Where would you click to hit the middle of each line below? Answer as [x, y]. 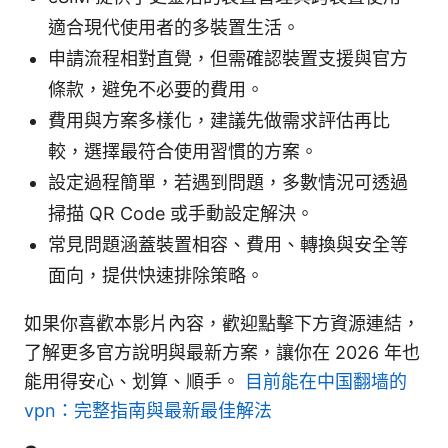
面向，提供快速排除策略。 [156, 276]
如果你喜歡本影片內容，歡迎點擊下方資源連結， [222, 324]
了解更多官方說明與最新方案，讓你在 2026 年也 [222, 353]
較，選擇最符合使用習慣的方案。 [183, 152]
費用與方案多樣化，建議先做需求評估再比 [219, 121]
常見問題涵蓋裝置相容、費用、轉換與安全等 [228, 245]
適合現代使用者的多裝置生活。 [174, 28]
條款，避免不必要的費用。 [156, 90]
